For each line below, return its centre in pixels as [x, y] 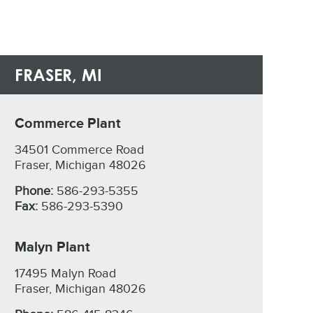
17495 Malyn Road [65, 274]
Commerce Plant [68, 124]
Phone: [34, 191]
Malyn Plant [52, 247]
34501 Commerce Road [79, 150]
